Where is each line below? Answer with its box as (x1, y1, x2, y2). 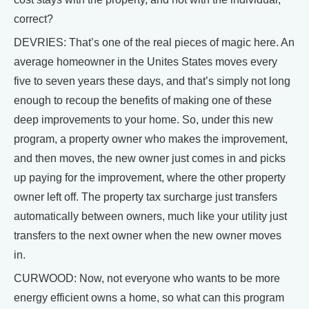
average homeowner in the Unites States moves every (14, 56, 277, 68)
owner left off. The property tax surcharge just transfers (14, 191, 277, 203)
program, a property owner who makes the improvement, (14, 133, 288, 145)
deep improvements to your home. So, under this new (14, 114, 273, 126)
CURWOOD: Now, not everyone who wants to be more (14, 272, 280, 284)
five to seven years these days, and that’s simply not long (14, 75, 290, 87)
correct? (14, 13, 53, 25)
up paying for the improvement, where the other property (14, 172, 286, 183)
